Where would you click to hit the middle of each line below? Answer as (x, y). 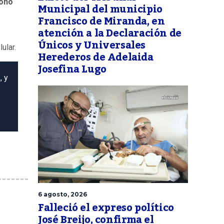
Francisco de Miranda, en (101, 22)
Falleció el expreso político (106, 208)
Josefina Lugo (72, 70)
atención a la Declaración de (110, 34)
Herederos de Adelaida (96, 58)
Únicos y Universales (92, 46)
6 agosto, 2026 (62, 194)
